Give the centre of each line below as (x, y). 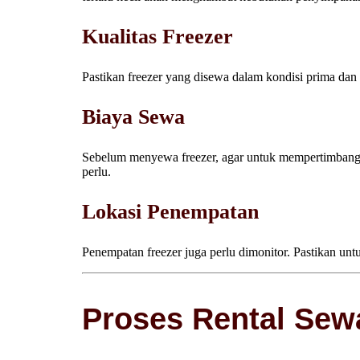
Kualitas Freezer (157, 37)
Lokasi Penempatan (170, 212)
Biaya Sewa (133, 117)
